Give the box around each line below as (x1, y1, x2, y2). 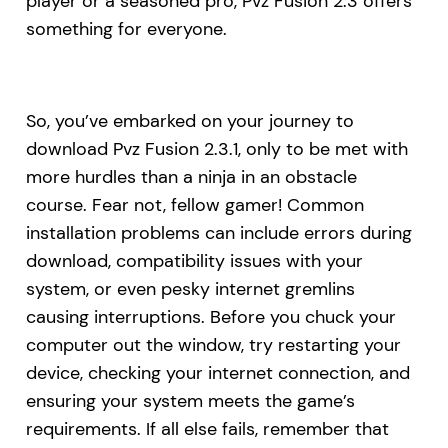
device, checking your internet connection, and (25, 360, 410, 385)
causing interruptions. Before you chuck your (25, 304, 396, 329)
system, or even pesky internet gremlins (25, 276, 355, 301)
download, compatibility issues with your (25, 248, 363, 273)
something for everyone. (25, 16, 227, 41)
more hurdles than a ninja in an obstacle (25, 164, 357, 189)
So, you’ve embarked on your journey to (25, 108, 354, 133)
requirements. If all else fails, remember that (25, 416, 389, 441)
